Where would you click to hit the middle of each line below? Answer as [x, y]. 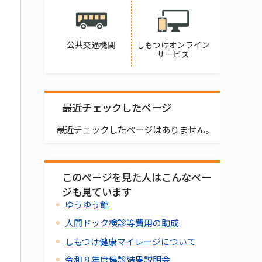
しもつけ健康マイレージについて [130, 241]
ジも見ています [97, 192]
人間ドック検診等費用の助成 [122, 223]
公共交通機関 [91, 45]
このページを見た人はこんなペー [137, 177]
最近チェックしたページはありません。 [135, 130]
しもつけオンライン [173, 45]
